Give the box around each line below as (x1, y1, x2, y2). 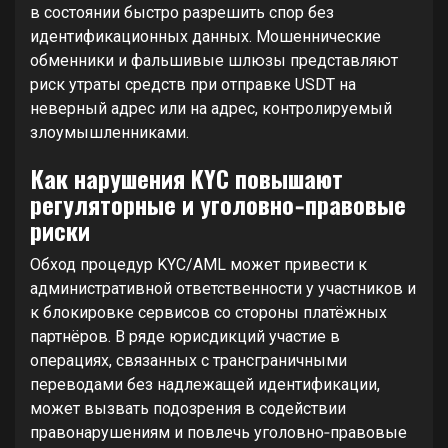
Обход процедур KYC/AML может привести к (30, 255, 367, 274)
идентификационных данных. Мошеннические (30, 27, 381, 46)
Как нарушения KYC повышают (30, 160, 343, 196)
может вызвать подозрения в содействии (30, 399, 346, 418)
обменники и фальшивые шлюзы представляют (30, 51, 398, 70)
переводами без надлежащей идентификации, (30, 375, 380, 394)
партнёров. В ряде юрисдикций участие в (30, 327, 340, 346)
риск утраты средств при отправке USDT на (30, 75, 356, 94)
